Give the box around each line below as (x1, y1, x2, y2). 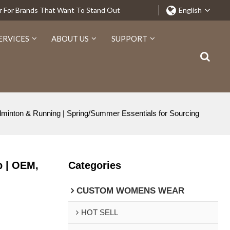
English (178, 6, 202, 14)
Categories (68, 159, 121, 171)
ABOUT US (51, 34, 89, 43)
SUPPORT (111, 34, 147, 43)
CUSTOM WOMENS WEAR (76, 185, 184, 196)
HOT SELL (81, 208, 118, 217)
